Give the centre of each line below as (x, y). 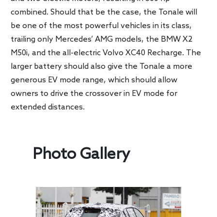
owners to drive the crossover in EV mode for (94, 94)
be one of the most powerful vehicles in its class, (101, 26)
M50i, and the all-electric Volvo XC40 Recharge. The (106, 53)
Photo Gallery (82, 155)
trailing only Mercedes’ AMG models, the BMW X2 (102, 40)
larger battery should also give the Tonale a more (102, 67)
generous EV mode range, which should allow (94, 80)
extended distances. (48, 108)
